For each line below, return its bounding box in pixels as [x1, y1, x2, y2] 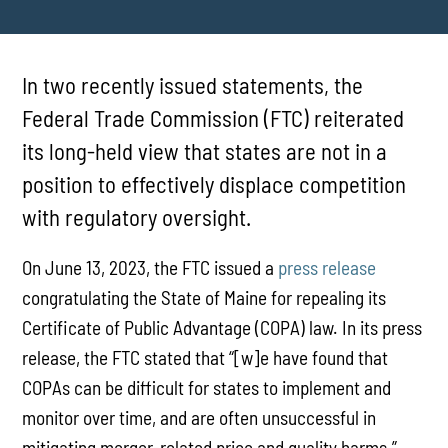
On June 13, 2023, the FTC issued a [22, 256, 279, 280]
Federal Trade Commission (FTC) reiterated [22, 103, 405, 132]
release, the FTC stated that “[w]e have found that [22, 346, 389, 370]
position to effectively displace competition [22, 169, 407, 198]
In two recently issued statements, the [22, 70, 364, 99]
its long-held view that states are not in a [22, 136, 388, 165]
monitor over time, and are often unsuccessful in [22, 406, 377, 430]
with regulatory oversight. [22, 202, 252, 231]
